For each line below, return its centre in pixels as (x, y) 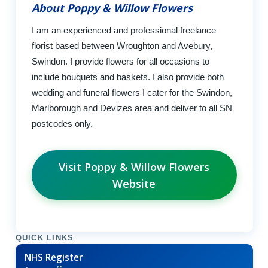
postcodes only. (62, 123)
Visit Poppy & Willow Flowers (134, 167)
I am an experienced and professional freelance (124, 30)
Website (134, 183)
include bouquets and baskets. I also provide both (127, 77)
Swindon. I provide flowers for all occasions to (120, 61)
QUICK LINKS (45, 238)
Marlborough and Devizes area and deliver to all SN (132, 108)
